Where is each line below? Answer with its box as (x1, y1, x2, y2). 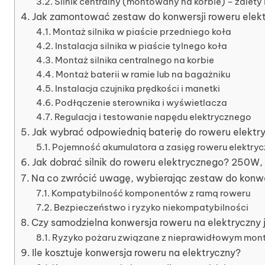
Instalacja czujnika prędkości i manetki (54, 82, 220, 94)
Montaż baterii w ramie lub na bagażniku (55, 68, 230, 80)
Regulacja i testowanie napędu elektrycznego (54, 111, 251, 122)
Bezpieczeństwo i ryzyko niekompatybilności (53, 201, 248, 213)
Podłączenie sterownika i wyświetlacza (54, 96, 227, 108)
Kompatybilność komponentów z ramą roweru (51, 187, 250, 199)
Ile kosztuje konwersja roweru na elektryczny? (32, 246, 241, 258)
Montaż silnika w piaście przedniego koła (52, 25, 231, 37)
